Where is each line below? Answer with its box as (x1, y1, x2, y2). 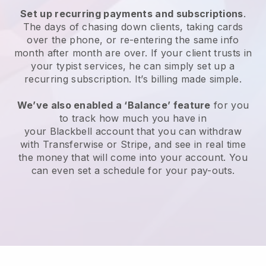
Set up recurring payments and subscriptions (20, 7, 243, 20)
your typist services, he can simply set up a (31, 59, 235, 72)
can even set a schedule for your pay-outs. (31, 164, 235, 176)
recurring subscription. (24, 72, 132, 85)
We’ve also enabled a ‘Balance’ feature (17, 99, 211, 111)
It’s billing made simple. (131, 72, 242, 85)
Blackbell (49, 125, 93, 137)
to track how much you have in (59, 112, 207, 124)
